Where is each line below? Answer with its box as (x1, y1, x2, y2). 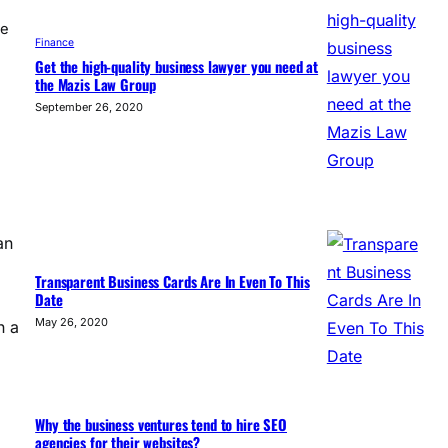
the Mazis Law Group (35, 73, 156, 96)
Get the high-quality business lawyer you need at (35, 55, 319, 78)
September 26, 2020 (35, 100, 144, 115)
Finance (35, 36, 75, 50)
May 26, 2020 (35, 315, 109, 330)
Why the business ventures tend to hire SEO (35, 412, 288, 435)
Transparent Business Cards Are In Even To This (35, 270, 310, 293)
